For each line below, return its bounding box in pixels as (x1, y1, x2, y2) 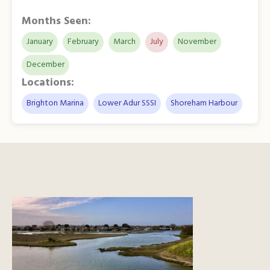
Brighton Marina (27, 96, 84, 110)
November (178, 34, 216, 49)
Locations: (22, 74, 74, 92)
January (27, 34, 53, 49)
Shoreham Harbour (171, 96, 237, 110)
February (67, 34, 99, 49)
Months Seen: (22, 12, 91, 30)
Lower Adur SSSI (98, 96, 156, 110)
